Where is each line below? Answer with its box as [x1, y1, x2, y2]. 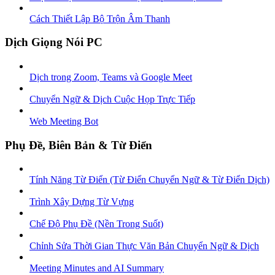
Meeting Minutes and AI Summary [29, 263, 164, 274]
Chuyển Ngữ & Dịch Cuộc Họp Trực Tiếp [29, 94, 195, 104]
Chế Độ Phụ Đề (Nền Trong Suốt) [29, 219, 163, 230]
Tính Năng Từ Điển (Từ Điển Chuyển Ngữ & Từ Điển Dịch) [29, 174, 269, 185]
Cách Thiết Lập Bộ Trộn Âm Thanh [29, 13, 170, 24]
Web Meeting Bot [29, 116, 98, 126]
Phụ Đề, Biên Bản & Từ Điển [5, 138, 152, 152]
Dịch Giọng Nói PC [5, 36, 103, 49]
